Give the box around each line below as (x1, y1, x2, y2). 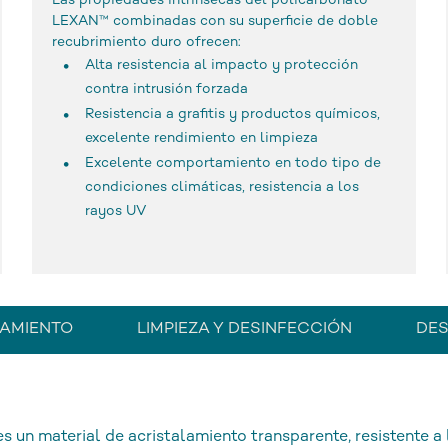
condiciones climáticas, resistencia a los (84, 179, 359, 195)
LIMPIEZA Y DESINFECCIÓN (137, 320, 352, 338)
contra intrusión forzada (84, 81, 248, 97)
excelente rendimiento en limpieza (84, 130, 318, 146)
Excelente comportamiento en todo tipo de (84, 155, 381, 171)
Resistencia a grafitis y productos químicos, (84, 106, 380, 122)
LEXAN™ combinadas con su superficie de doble (52, 13, 379, 29)
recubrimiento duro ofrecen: (52, 34, 242, 50)
